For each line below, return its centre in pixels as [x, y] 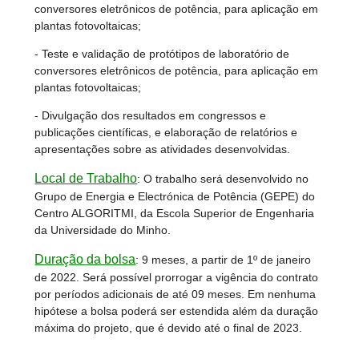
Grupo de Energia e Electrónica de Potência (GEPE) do [175, 197]
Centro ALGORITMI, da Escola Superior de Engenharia [175, 214]
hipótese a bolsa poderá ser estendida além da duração [177, 311]
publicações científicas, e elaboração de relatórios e [166, 133]
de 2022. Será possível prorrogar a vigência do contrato [177, 278]
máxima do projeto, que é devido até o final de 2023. [169, 328]
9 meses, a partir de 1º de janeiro [227, 260]
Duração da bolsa [85, 260]
